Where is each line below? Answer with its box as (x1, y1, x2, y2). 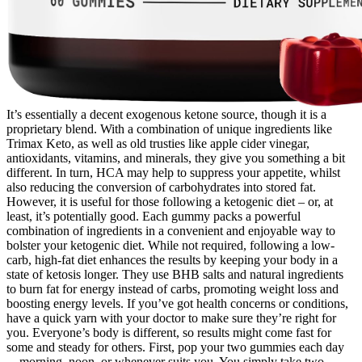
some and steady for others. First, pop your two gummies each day (6, 340, 344, 355)
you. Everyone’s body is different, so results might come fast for (6, 326, 331, 340)
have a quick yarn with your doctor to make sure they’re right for (6, 311, 336, 326)
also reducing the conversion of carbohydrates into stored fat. (6, 180, 316, 195)
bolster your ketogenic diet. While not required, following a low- (6, 238, 335, 253)
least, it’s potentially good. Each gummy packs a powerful (6, 209, 301, 224)
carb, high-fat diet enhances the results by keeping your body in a (6, 253, 338, 267)
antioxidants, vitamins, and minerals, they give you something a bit (6, 151, 345, 166)
